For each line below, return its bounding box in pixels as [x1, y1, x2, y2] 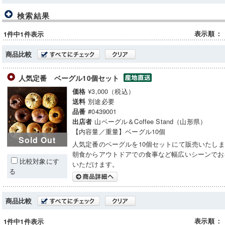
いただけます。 [72, 159, 119, 169]
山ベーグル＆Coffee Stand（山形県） [94, 117, 207, 126]
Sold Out [19, 134, 56, 146]
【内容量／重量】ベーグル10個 [72, 127, 166, 136]
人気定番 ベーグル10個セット [19, 73, 122, 83]
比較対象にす [20, 156, 59, 166]
